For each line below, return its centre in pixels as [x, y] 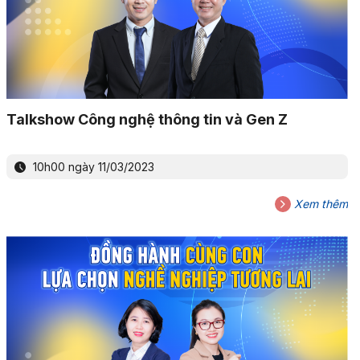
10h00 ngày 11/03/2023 [92, 166]
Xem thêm [319, 203]
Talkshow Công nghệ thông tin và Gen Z [147, 119]
